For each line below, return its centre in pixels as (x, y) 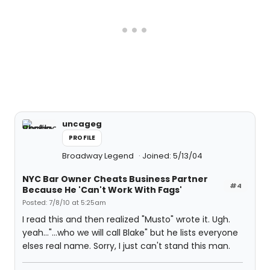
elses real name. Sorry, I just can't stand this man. (126, 246)
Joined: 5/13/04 (172, 156)
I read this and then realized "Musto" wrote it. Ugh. (126, 219)
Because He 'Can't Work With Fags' (102, 190)
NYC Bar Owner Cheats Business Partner (115, 179)
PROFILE (82, 138)
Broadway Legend (99, 156)
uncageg (82, 124)
